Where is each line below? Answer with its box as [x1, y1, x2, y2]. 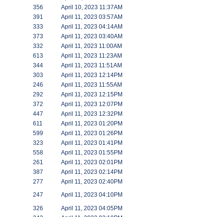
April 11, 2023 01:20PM [61, 120, 123, 127]
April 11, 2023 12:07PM [61, 101, 123, 108]
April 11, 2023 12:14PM [61, 72, 123, 78]
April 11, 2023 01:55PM [61, 149, 123, 156]
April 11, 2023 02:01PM [61, 159, 123, 166]
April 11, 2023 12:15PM [61, 91, 123, 98]
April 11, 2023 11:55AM [61, 81, 122, 88]
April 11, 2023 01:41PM [61, 139, 123, 146]
